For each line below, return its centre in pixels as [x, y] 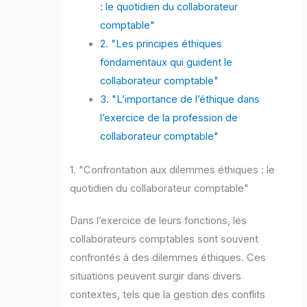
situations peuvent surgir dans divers [156, 277]
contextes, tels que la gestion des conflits [168, 295]
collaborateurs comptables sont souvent [164, 240]
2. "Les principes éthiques [161, 44]
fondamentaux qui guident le [167, 63]
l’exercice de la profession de [169, 118]
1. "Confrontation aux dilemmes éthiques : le [173, 170]
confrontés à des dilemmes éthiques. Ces [168, 258]
